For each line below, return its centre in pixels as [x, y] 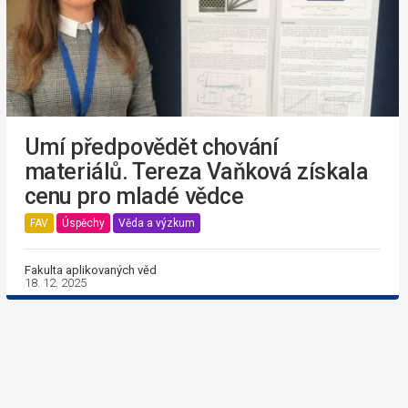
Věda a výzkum [156, 223]
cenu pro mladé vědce [134, 197]
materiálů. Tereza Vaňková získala [196, 172]
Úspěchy [83, 223]
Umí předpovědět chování [151, 148]
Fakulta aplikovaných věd [90, 270]
